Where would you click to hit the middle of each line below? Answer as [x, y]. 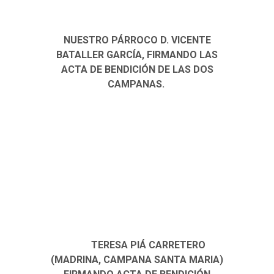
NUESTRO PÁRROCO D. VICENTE [137, 40]
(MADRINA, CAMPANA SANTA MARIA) [137, 260]
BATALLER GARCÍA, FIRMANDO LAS [137, 54]
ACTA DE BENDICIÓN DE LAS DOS [137, 69]
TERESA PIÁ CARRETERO [147, 245]
